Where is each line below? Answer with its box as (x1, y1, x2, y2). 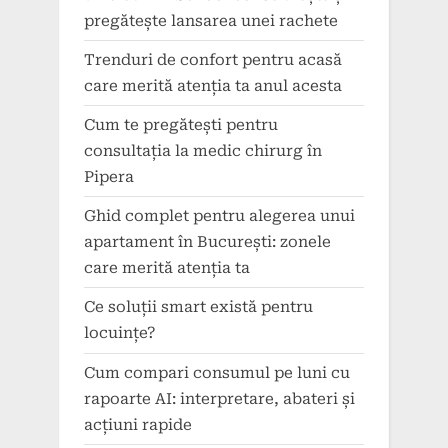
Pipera (84, 168, 134, 187)
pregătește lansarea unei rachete (84, 11, 338, 30)
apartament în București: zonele (84, 233, 331, 252)
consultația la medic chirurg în (84, 142, 322, 161)
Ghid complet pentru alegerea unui (84, 207, 355, 226)
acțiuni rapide (84, 415, 192, 434)
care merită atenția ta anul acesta (84, 76, 342, 95)
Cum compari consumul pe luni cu (84, 363, 350, 382)
